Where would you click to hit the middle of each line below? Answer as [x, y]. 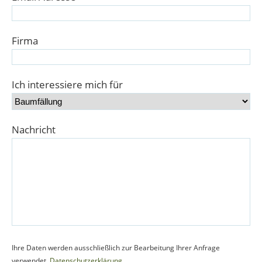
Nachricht [34, 130]
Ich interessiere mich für [67, 85]
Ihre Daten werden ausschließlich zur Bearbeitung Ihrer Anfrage [116, 248]
